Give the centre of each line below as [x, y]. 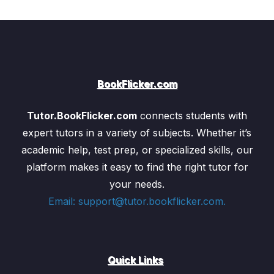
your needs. [137, 184]
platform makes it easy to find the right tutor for [137, 167]
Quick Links [135, 260]
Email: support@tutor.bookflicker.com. [137, 201]
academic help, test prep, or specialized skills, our [137, 150]
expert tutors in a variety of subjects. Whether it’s [137, 132]
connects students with [192, 115]
